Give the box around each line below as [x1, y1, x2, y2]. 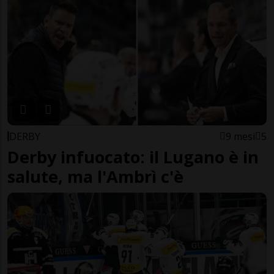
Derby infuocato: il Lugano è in [7, 145, 259, 168]
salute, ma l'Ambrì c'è [7, 165, 183, 188]
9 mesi [226, 129, 255, 143]
